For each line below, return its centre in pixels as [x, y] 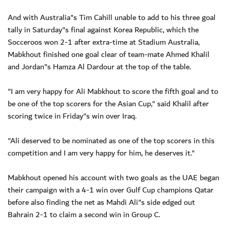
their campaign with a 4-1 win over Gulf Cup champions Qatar [111, 190]
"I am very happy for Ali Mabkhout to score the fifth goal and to [113, 91]
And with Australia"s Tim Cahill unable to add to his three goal [112, 17]
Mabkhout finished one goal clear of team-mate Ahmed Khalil [109, 54]
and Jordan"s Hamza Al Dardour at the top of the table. [99, 66]
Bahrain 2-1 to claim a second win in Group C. [84, 214]
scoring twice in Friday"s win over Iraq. [72, 116]
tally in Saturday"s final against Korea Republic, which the [103, 30]
